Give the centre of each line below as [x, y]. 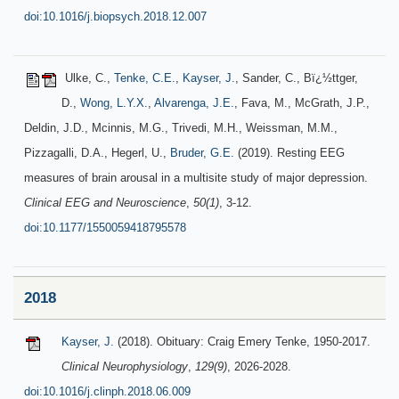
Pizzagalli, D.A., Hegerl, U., [97, 153]
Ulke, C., [88, 78]
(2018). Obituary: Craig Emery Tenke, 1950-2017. [242, 342]
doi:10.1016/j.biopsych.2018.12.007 [115, 16]
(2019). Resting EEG [289, 153]
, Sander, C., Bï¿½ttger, [297, 78]
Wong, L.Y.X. [114, 103]
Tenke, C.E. [145, 78]
